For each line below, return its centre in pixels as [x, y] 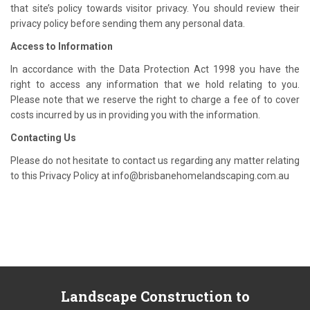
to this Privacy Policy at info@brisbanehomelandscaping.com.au [150, 175]
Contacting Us [43, 137]
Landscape [99, 296]
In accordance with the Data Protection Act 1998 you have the [155, 69]
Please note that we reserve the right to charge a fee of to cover [155, 99]
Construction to [193, 296]
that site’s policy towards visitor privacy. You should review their [155, 8]
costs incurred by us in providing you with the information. [135, 115]
